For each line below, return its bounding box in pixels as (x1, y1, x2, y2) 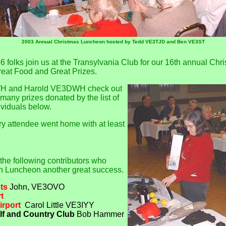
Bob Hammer (77, 210, 124, 219)
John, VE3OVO (8, 183, 65, 192)
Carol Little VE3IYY (25, 201, 94, 210)
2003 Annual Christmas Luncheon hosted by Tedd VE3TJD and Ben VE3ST (21, 39, 205, 45)
